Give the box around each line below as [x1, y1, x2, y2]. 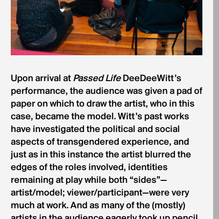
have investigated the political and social [10, 124, 180, 134]
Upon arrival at [10, 73, 73, 84]
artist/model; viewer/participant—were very [10, 188, 189, 198]
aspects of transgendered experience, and [10, 137, 189, 147]
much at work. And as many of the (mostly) [10, 200, 185, 211]
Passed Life [72, 73, 121, 84]
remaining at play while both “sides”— [10, 175, 167, 185]
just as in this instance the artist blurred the [10, 150, 191, 160]
